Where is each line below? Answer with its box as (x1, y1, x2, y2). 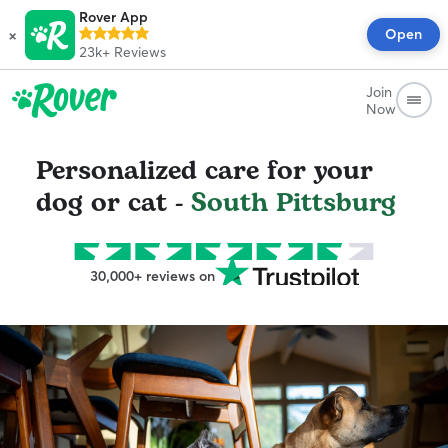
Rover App (79, 8, 148, 26)
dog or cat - (36, 183, 191, 223)
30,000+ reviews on (89, 267, 215, 285)
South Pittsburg (191, 183, 396, 223)
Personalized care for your (36, 151, 373, 191)
